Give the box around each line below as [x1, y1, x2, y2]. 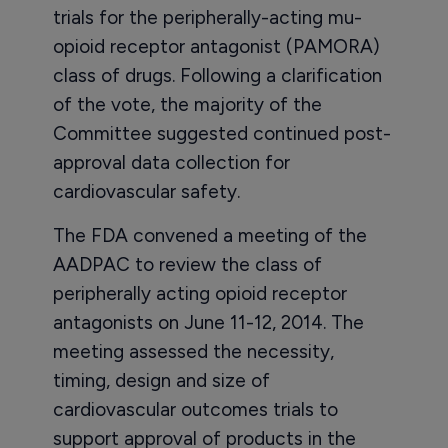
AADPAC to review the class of [52, 253, 322, 277]
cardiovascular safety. [52, 180, 240, 204]
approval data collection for [52, 151, 290, 175]
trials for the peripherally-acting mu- [52, 6, 362, 30]
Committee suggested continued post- [52, 122, 391, 146]
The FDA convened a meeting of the [52, 224, 367, 248]
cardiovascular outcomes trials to [52, 398, 338, 422]
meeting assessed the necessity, [52, 340, 334, 364]
